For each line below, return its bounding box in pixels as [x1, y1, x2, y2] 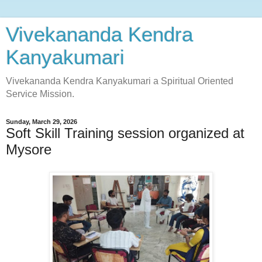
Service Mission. [6, 89, 74, 99]
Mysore [6, 142, 51, 157]
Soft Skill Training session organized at [6, 125, 244, 141]
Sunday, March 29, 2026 [6, 118, 77, 125]
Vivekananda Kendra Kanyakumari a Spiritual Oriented [6, 76, 233, 86]
